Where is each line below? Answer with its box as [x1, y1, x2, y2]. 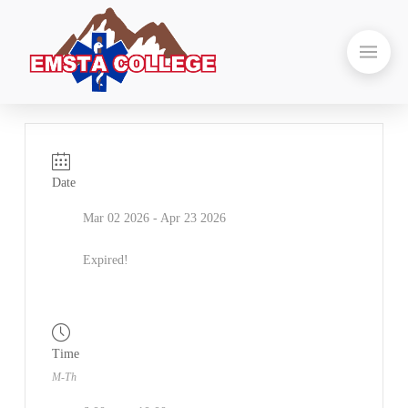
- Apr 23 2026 [148, 211, 226, 226]
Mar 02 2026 [82, 211, 149, 226]
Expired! [82, 253, 128, 268]
